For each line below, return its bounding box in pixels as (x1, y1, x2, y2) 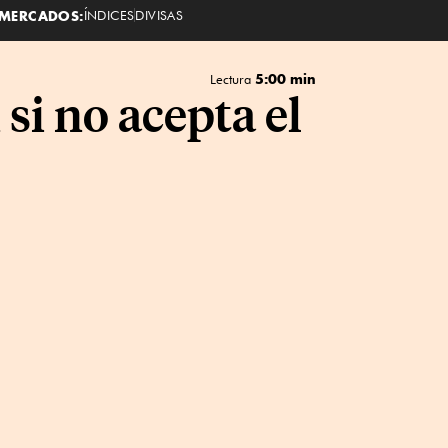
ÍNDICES (83, 6, 135, 23)
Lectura (209, 71, 255, 87)
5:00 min (254, 70, 316, 87)
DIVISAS (135, 6, 184, 23)
